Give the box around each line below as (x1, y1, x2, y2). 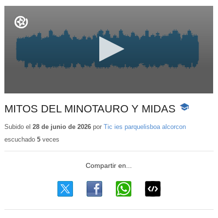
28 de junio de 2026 (32, 123, 91, 130)
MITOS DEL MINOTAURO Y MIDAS (4, 103, 176, 115)
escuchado (4, 136, 37, 144)
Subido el (4, 123, 33, 130)
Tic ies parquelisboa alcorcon (103, 123, 186, 130)
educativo (178, 123, 208, 131)
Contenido (178, 113, 210, 121)
